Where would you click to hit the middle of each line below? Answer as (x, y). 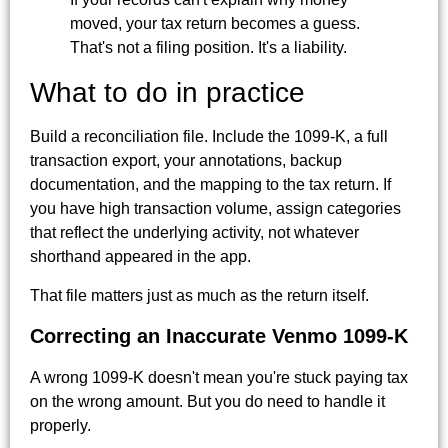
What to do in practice (167, 93)
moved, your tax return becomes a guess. (215, 24)
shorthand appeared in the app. (140, 257)
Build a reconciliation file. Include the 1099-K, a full (209, 137)
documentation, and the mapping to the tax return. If (210, 185)
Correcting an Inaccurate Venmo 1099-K (219, 335)
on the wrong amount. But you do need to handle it (207, 401)
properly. (60, 425)
